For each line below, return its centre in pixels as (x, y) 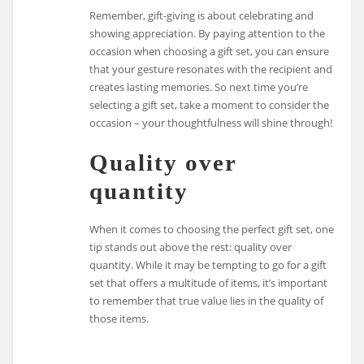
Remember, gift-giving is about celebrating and (202, 16)
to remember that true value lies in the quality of (207, 300)
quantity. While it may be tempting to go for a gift (208, 264)
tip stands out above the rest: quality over (191, 247)
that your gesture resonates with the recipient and (211, 69)
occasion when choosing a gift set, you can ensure (210, 52)
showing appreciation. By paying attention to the (208, 34)
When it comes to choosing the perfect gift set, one (212, 229)
